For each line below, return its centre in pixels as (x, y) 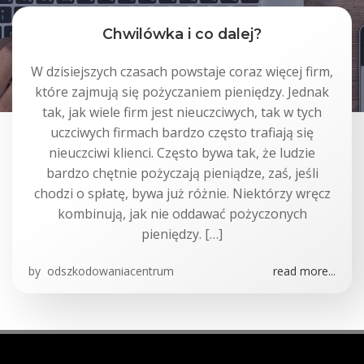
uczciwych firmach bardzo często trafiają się (182, 132)
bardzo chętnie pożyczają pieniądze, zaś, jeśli (182, 173)
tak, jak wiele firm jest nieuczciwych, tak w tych (182, 112)
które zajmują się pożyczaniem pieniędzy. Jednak (182, 92)
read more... (304, 271)
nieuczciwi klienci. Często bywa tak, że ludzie (182, 153)
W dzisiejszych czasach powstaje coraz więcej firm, (182, 71)
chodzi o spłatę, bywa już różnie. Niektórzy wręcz (182, 193)
